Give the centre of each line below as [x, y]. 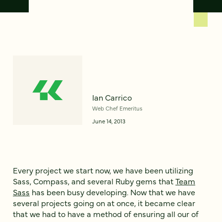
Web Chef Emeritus [117, 108]
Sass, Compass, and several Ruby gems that [94, 181]
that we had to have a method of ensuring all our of [106, 213]
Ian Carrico [112, 97]
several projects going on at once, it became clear [104, 202]
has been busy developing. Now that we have [112, 192]
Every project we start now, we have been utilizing [103, 170]
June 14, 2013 [109, 121]
